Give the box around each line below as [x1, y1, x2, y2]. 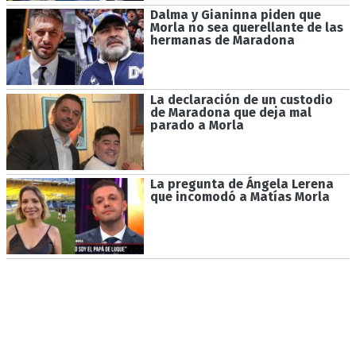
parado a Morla [149, 117, 244, 133]
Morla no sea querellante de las [149, 20, 343, 36]
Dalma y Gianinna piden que [149, 7, 321, 23]
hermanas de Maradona [149, 33, 295, 48]
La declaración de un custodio [149, 91, 333, 107]
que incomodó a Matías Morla [149, 189, 330, 205]
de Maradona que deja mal [149, 104, 311, 120]
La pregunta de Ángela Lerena [149, 176, 334, 192]
